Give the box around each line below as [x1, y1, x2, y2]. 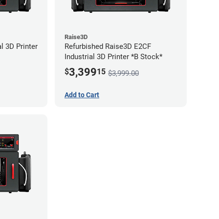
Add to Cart [65, 91, 99, 99]
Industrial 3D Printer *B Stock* [65, 52, 162, 62]
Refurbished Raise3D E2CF [65, 42, 151, 51]
